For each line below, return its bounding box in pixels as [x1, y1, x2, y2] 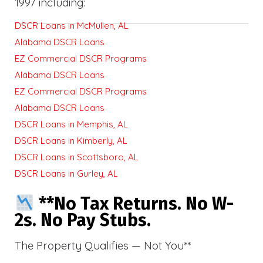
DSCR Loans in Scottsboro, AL [15, 151, 139, 163]
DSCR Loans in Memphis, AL [15, 118, 128, 130]
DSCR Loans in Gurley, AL [15, 167, 118, 179]
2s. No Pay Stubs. [15, 209, 151, 231]
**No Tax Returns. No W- [35, 193, 234, 214]
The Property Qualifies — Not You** [15, 238, 191, 252]
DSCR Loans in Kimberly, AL [15, 134, 127, 146]
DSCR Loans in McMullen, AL [15, 19, 129, 31]
